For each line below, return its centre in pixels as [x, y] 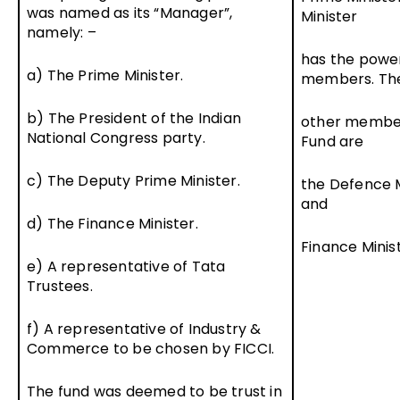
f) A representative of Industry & [144, 329]
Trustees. [60, 286]
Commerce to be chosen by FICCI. [151, 348]
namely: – [62, 32]
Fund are [333, 141]
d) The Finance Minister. [112, 223]
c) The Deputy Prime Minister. [133, 180]
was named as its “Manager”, [130, 12]
